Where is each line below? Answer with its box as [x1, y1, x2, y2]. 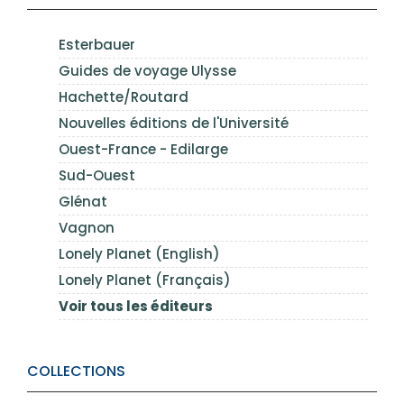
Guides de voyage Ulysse [59, 61, 236, 80]
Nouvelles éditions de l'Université [59, 114, 289, 133]
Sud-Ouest [59, 166, 135, 185]
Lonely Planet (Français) [59, 271, 231, 289]
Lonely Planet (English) [59, 244, 220, 263]
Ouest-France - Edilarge [59, 140, 228, 159]
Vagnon [59, 218, 115, 237]
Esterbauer [59, 35, 135, 54]
